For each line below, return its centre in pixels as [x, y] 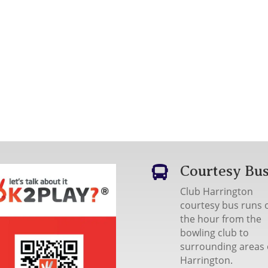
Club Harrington [216, 191]
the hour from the [220, 219]
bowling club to [214, 232]
